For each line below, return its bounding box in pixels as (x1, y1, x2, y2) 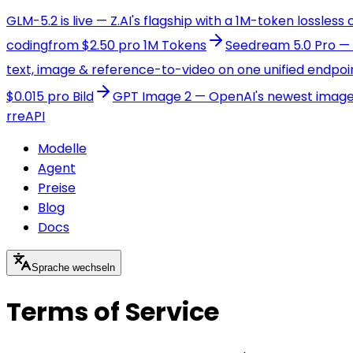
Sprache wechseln (32, 262, 115, 273)
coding (6, 36, 48, 54)
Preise (38, 179, 76, 197)
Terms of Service (6, 294, 219, 330)
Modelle (38, 139, 87, 158)
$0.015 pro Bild (6, 87, 94, 106)
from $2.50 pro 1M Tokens (48, 36, 206, 54)
